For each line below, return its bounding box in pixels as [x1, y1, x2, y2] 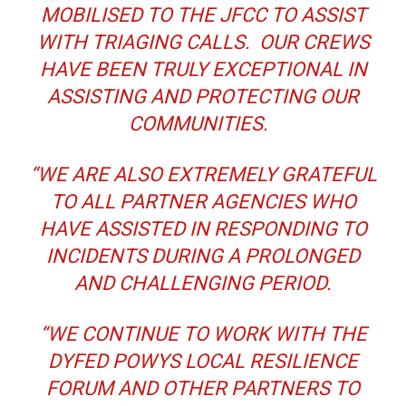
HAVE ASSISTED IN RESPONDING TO [39, 217, 367, 241]
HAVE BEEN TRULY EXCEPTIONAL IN [39, 58, 367, 82]
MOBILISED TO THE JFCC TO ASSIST [40, 4, 366, 27]
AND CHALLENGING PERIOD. [74, 272, 332, 295]
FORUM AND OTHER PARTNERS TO [46, 377, 360, 401]
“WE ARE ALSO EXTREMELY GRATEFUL [29, 163, 377, 187]
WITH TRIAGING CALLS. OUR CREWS [36, 31, 370, 54]
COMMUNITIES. [129, 112, 277, 136]
